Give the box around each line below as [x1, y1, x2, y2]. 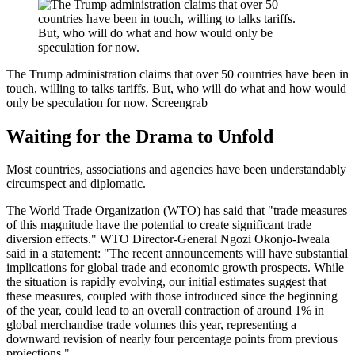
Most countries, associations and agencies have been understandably [6, 162, 346, 177]
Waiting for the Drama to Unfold [6, 125, 273, 147]
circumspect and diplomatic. [6, 177, 146, 191]
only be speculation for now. [6, 95, 151, 109]
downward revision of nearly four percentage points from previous [6, 332, 338, 346]
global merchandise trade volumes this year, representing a [6, 318, 296, 332]
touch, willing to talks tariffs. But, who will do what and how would [6, 81, 346, 95]
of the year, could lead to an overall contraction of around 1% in [6, 303, 324, 318]
